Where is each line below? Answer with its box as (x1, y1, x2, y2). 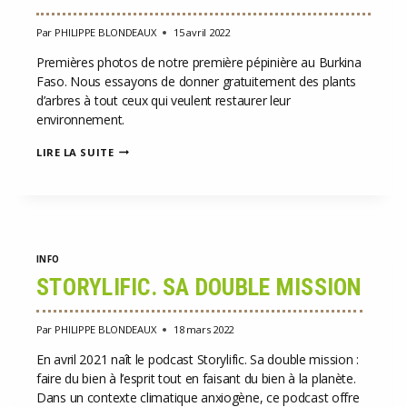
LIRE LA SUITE (36, 144, 114, 159)
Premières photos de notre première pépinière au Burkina (36, 53, 362, 71)
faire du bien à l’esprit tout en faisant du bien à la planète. (36, 369, 356, 387)
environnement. (36, 110, 125, 128)
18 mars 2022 (174, 322, 233, 336)
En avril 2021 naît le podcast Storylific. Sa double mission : (36, 350, 359, 368)
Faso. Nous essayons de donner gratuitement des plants (36, 72, 357, 90)
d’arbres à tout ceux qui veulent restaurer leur (36, 91, 291, 109)
